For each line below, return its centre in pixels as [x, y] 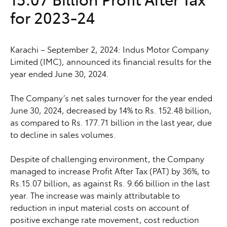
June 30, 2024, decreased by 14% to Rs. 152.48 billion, [111, 110]
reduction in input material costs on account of [100, 207]
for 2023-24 [53, 17]
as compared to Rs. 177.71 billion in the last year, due [111, 122]
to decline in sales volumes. [63, 134]
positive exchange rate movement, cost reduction [105, 219]
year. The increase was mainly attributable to [95, 195]
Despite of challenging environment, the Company [107, 158]
